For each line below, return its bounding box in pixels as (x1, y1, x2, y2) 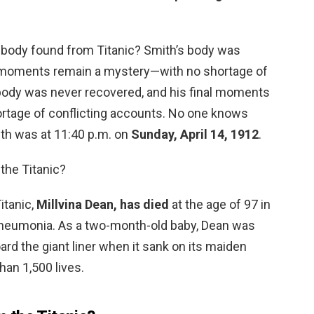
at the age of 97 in (169, 196, 271, 212)
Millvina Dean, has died (36, 196, 169, 212)
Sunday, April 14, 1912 (131, 126, 259, 142)
